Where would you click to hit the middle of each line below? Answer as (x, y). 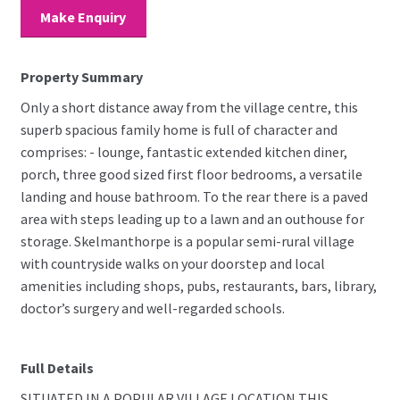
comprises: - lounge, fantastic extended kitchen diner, (183, 152)
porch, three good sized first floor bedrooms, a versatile (191, 175)
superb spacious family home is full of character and (179, 130)
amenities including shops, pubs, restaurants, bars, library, (198, 286)
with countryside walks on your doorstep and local (172, 264)
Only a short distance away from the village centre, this (189, 108)
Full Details (57, 368)
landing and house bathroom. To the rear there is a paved (194, 197)
